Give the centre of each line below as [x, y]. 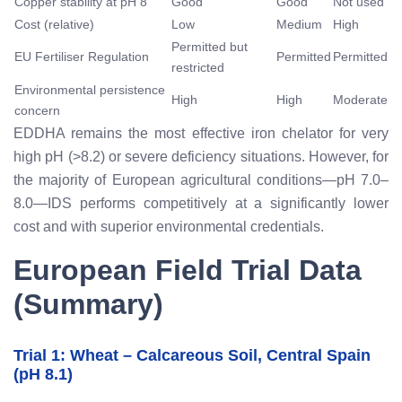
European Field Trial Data [188, 270]
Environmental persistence [90, 89]
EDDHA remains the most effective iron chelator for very [201, 133]
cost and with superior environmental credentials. [169, 226]
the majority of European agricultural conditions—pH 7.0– [201, 179]
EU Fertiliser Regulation [82, 56]
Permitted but [210, 46]
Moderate [360, 99]
